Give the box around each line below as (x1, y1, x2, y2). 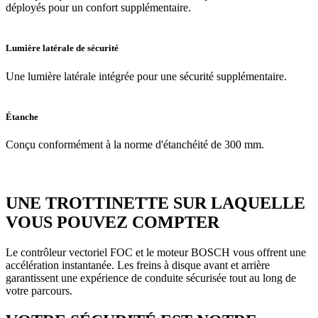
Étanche (6, 111, 38, 122)
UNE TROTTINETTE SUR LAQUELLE (6, 193, 305, 212)
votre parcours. (6, 284, 72, 297)
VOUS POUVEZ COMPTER (6, 212, 219, 231)
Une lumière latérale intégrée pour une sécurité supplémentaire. (6, 70, 287, 82)
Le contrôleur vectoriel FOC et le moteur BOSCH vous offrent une (6, 246, 306, 258)
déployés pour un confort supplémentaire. (6, 1, 191, 14)
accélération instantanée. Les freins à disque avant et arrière (6, 258, 270, 271)
